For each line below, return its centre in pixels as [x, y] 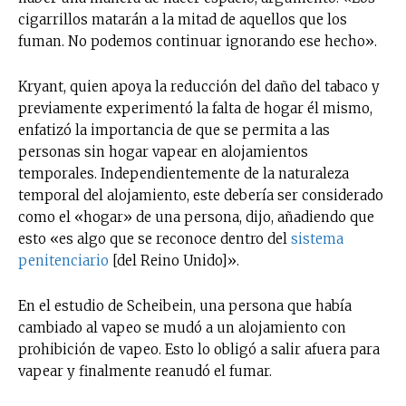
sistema [317, 238]
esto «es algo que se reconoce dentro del [155, 238]
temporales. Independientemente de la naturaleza [184, 173]
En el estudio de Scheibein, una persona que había [185, 305]
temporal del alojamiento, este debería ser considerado [201, 195]
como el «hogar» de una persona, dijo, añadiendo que [196, 217]
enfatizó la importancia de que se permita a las [174, 130]
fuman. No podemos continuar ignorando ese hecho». [198, 41]
